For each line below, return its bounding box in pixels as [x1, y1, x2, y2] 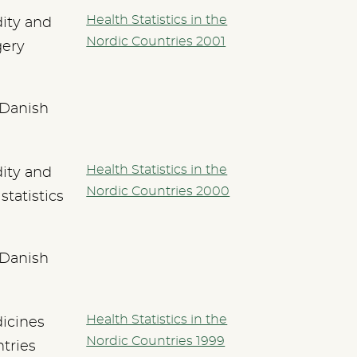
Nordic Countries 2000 [86, 184, 230, 198]
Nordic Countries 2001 [86, 34, 226, 48]
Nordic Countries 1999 [86, 334, 226, 347]
